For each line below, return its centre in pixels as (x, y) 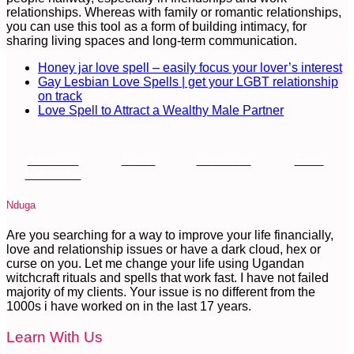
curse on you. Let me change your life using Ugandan (155, 264)
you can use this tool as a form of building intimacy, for (156, 26)
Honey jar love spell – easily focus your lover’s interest (190, 67)
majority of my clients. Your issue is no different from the (161, 292)
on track (60, 96)
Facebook (53, 174)
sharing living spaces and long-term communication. (152, 40)
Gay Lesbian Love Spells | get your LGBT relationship (188, 81)
